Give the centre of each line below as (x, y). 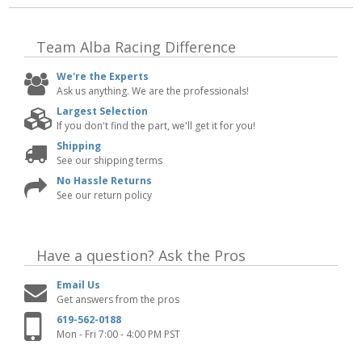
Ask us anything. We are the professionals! (153, 90)
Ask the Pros (200, 255)
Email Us (78, 284)
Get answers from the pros (118, 299)
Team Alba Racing (99, 46)
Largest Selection (102, 111)
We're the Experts (103, 76)
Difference (198, 46)
